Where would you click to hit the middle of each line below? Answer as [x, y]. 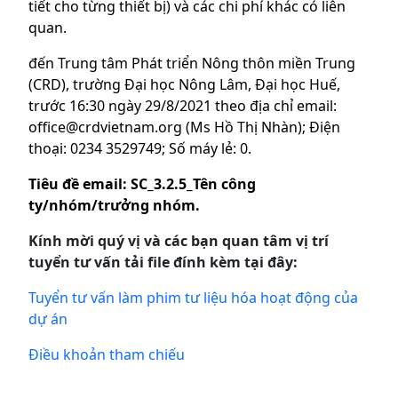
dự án [48, 319]
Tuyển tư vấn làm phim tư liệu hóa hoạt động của [193, 298]
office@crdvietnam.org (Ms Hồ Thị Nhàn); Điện [184, 127]
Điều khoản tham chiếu [107, 355]
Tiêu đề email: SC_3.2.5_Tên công [142, 184]
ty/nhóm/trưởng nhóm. [114, 206]
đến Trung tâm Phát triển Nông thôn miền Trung [192, 64]
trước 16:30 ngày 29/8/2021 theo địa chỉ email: [183, 106]
